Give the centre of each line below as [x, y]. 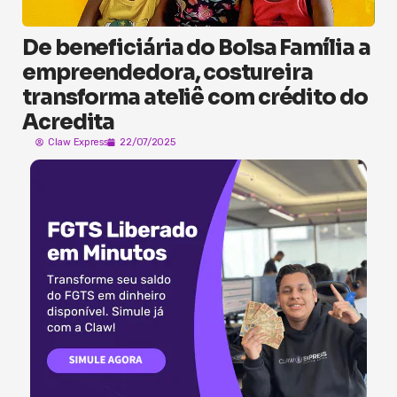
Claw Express [78, 143]
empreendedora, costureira [167, 73]
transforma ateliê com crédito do [195, 98]
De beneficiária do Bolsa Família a [196, 48]
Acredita [69, 123]
